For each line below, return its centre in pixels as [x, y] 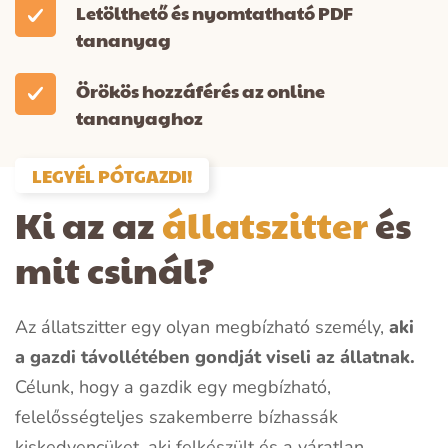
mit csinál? [114, 269]
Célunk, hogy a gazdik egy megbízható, [173, 387]
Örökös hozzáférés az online [200, 91]
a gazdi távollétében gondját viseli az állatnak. [215, 357]
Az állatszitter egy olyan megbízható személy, [202, 327]
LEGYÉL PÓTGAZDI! [112, 176]
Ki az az [88, 224]
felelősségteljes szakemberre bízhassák [176, 417]
